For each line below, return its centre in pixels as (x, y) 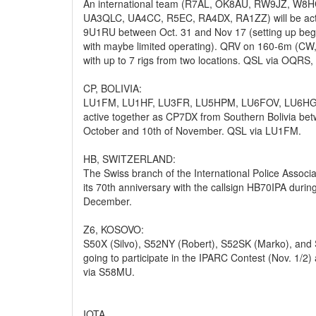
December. (108, 201)
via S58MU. (109, 272)
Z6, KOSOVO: (114, 229)
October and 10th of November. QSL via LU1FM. (192, 130)
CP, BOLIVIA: (113, 88)
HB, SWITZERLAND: (129, 159)
